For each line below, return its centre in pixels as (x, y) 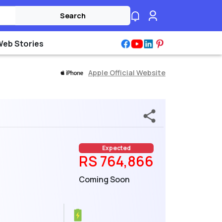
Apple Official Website (127, 72)
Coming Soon (104, 180)
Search (73, 16)
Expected (116, 148)
